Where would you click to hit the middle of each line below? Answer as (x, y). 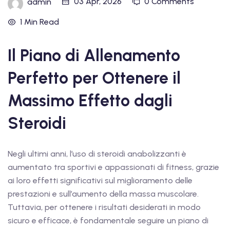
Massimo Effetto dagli (90, 101)
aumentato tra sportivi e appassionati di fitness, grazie (113, 167)
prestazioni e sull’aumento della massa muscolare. (103, 194)
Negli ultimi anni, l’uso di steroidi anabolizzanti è (97, 154)
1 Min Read (40, 22)
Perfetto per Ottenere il (94, 78)
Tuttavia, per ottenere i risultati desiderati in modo (104, 207)
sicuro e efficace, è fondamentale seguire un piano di (108, 221)
